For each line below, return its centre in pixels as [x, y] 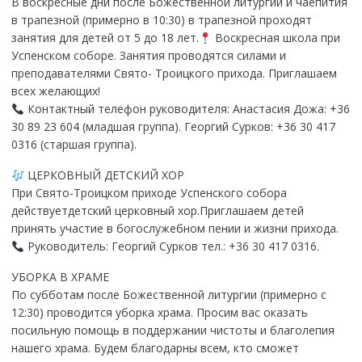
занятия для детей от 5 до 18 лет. [105, 38]
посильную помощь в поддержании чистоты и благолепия [173, 330]
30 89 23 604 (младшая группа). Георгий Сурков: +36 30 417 [173, 127]
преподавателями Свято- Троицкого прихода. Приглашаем [174, 74]
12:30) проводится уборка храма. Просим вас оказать [159, 313]
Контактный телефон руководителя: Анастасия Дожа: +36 [187, 109]
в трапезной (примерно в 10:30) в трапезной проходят [161, 20]
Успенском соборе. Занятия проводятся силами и [148, 56]
